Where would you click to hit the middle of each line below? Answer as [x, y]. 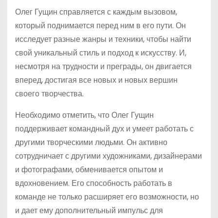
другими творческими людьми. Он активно [91, 142]
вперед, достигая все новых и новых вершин [96, 80]
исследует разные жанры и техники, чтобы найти [103, 39]
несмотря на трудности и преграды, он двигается [103, 66]
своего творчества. [49, 94]
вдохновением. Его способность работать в [94, 183]
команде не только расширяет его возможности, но [107, 197]
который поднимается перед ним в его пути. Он [100, 26]
